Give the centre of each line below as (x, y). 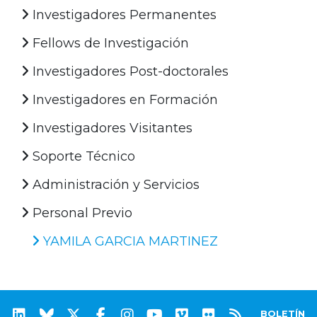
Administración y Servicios (114, 184)
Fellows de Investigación (109, 43)
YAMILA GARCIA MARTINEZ (129, 241)
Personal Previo (81, 213)
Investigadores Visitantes (111, 128)
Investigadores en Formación (123, 99)
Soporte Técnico (82, 156)
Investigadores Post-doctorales (129, 71)
